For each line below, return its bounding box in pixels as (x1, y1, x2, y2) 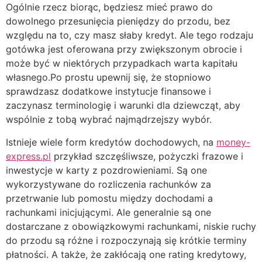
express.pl (6, 150, 51, 163)
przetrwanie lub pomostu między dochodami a (6, 192, 213, 205)
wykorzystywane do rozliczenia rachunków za (6, 178, 211, 191)
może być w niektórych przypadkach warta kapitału (6, 57, 237, 70)
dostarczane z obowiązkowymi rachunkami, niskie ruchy (6, 220, 256, 233)
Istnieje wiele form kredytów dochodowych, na (6, 136, 216, 149)
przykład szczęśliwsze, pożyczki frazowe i (51, 150, 243, 163)
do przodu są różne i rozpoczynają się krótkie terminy (6, 235, 247, 247)
